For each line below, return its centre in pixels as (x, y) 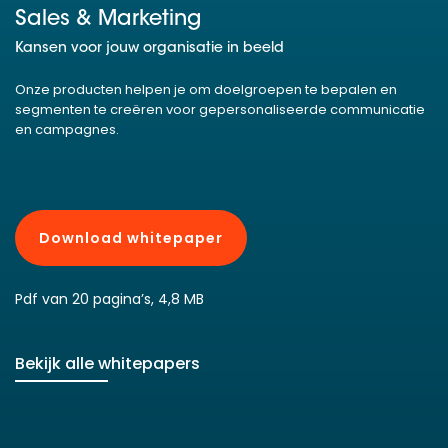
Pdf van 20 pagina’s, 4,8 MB (109, 298)
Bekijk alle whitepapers (107, 363)
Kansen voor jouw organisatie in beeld (149, 48)
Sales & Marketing (108, 19)
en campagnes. (67, 129)
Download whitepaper (131, 237)
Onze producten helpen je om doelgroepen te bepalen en (206, 89)
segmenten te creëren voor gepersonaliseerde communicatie (220, 109)
